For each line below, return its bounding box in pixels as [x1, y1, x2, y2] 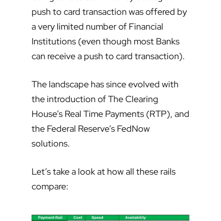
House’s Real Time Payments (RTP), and [32, 108, 189, 119]
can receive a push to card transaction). [32, 50, 185, 62]
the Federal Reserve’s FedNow [32, 122, 150, 134]
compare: [32, 180, 69, 192]
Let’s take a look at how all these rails [32, 165, 176, 177]
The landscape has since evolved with [32, 78, 179, 90]
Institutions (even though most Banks [32, 35, 180, 47]
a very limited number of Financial [32, 20, 163, 32]
